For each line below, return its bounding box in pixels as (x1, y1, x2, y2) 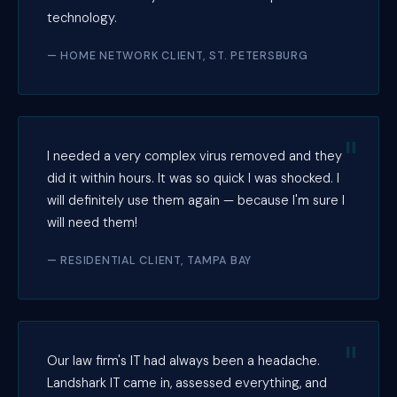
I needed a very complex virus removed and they (47, 146, 342, 165)
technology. (47, 8, 117, 27)
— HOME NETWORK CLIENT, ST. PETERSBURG (47, 48, 308, 63)
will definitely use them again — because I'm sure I (47, 191, 345, 209)
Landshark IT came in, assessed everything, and (47, 373, 327, 392)
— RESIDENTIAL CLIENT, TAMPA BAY (47, 253, 253, 268)
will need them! (47, 213, 137, 231)
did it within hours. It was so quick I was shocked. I (47, 168, 339, 187)
